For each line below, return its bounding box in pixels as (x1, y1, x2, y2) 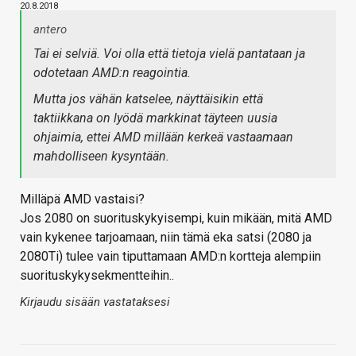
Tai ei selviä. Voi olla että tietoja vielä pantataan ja (33, 45, 305, 61)
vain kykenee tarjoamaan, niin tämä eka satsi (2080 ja (20, 229, 311, 245)
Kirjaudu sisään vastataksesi (20, 294, 170, 309)
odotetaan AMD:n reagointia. (33, 64, 191, 80)
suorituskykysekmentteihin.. (20, 267, 174, 283)
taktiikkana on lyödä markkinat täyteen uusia (33, 110, 277, 126)
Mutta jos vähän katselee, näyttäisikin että (33, 91, 263, 106)
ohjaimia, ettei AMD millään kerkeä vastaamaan (33, 129, 293, 145)
